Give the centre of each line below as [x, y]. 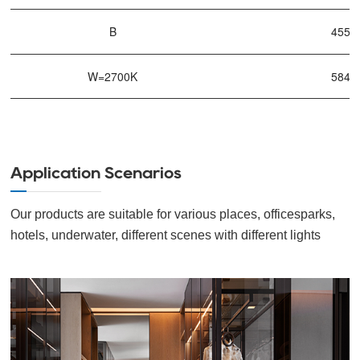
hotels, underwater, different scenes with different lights [166, 235]
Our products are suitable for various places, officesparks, [173, 215]
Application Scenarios [96, 173]
